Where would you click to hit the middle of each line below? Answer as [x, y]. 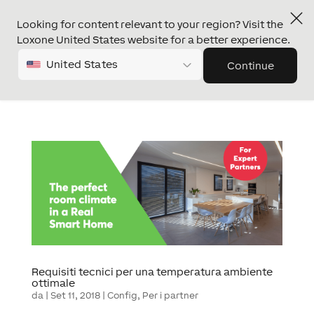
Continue [250, 66]
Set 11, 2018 [75, 296]
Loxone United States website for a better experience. [153, 40]
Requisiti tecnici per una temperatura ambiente [152, 272]
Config [122, 296]
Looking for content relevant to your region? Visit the [150, 24]
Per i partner [170, 296]
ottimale [53, 283]
